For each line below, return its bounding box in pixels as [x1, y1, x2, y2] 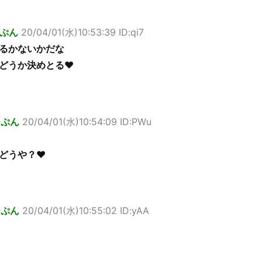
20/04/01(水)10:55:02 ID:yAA [22, 205, 149, 217]
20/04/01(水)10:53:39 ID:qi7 [21, 26, 144, 39]
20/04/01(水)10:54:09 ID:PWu [22, 115, 151, 127]
